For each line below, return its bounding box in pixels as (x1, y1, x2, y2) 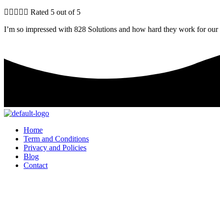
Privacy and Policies (24, 143, 86, 152)
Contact (24, 161, 48, 169)
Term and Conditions (24, 134, 89, 143)
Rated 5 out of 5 (30, 7, 81, 16)
